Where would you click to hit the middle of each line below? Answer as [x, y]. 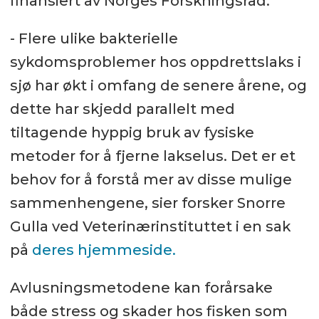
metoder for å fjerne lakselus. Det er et [152, 156]
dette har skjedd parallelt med [122, 109]
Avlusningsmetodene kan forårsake [141, 287]
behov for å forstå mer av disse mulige [151, 179]
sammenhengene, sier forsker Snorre [147, 203]
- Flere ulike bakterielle [94, 38]
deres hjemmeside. [104, 250]
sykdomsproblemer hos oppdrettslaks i [155, 62]
